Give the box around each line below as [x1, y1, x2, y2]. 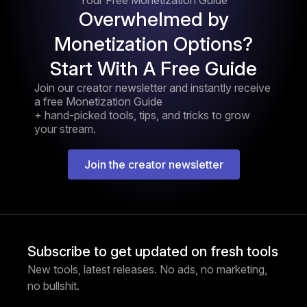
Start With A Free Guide [50, 57, 257, 81]
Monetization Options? [54, 32, 253, 56]
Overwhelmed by [78, 8, 229, 32]
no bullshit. [27, 279, 79, 293]
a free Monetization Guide [34, 95, 162, 109]
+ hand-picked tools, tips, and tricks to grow [34, 108, 250, 123]
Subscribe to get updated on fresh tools [27, 243, 278, 260]
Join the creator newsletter [84, 158, 223, 172]
